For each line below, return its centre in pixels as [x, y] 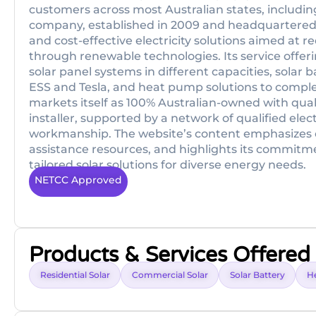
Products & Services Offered [170, 255]
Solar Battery [257, 275]
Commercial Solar [170, 275]
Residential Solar [75, 275]
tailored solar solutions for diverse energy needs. [168, 165]
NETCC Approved [78, 180]
